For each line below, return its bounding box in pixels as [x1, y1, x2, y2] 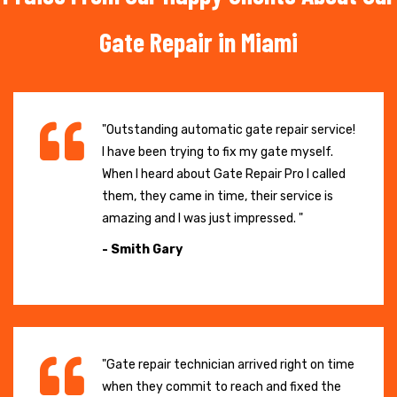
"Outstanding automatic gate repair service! [102, 121, 355, 137]
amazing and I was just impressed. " [102, 210, 303, 226]
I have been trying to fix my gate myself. [102, 144, 333, 160]
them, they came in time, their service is [102, 188, 333, 204]
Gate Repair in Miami [99, 25, 298, 58]
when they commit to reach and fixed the [102, 378, 341, 394]
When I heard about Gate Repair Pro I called [102, 166, 346, 182]
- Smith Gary [102, 241, 183, 257]
